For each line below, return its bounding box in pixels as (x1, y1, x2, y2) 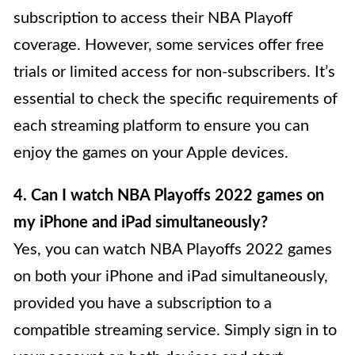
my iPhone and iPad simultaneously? (13, 215, 268, 231)
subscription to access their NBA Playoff (13, 10, 292, 27)
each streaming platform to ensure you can (13, 118, 309, 135)
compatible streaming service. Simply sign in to (13, 323, 337, 339)
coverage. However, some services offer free (13, 37, 324, 54)
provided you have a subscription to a (13, 296, 272, 312)
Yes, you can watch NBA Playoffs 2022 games (13, 242, 332, 258)
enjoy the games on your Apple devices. (13, 145, 288, 162)
